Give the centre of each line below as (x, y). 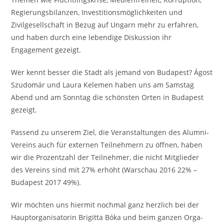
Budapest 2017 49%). (46, 182)
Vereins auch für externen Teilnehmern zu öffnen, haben (107, 144)
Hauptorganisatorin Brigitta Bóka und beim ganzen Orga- (107, 217)
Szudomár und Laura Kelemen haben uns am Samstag (103, 84)
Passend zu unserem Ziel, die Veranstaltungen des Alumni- (110, 132)
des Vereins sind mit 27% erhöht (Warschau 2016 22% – (104, 169)
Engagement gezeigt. (46, 49)
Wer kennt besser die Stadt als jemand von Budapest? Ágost (112, 72)
